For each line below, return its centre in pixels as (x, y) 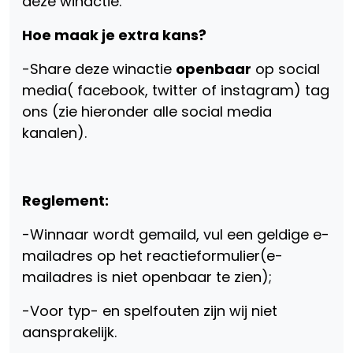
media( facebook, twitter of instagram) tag (176, 90)
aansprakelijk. (69, 332)
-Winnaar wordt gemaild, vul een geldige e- (176, 234)
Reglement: (65, 200)
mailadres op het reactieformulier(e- (152, 255)
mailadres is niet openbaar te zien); (147, 277)
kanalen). (54, 132)
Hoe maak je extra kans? (116, 35)
